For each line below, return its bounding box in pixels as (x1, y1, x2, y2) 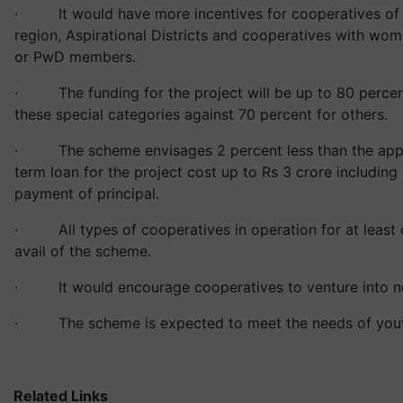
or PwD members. (14, 48, 140, 66)
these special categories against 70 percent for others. (14, 105, 392, 123)
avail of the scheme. (14, 242, 156, 260)
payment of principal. (14, 184, 164, 202)
